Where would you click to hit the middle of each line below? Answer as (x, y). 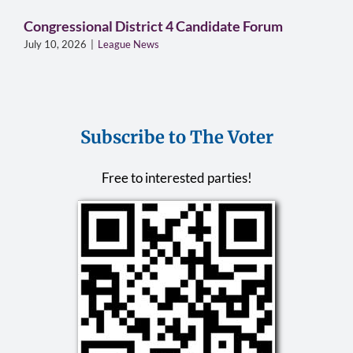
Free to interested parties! (176, 177)
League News (128, 44)
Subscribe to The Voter (176, 137)
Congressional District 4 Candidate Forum (153, 26)
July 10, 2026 (55, 44)
